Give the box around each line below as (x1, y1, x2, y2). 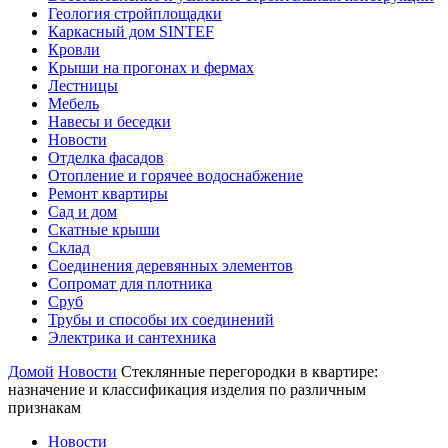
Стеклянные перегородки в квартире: (121, 363, 378, 380)
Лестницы (48, 77, 118, 94)
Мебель (48, 95, 99, 112)
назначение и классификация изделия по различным (8, 381, 366, 398)
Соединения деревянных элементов (48, 257, 293, 274)
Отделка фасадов (48, 149, 164, 166)
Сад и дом (48, 203, 117, 220)
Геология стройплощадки (48, 5, 222, 22)
